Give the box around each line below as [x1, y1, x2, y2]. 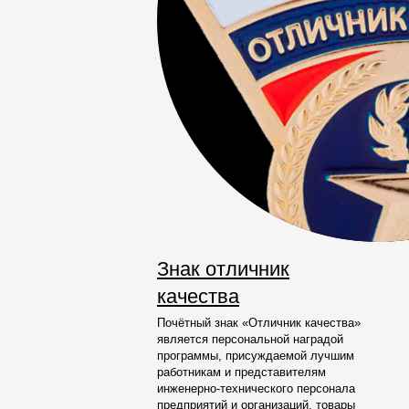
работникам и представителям [157, 365, 326, 379]
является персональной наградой [157, 332, 343, 346]
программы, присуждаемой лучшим [157, 349, 354, 362]
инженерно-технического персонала [157, 382, 355, 395]
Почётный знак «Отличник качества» [157, 316, 361, 330]
